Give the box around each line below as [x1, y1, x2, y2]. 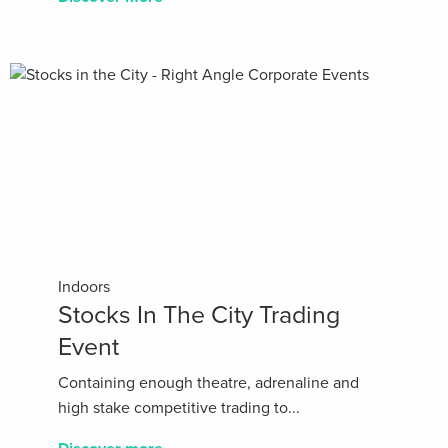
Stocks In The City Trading [58, 300, 340, 331]
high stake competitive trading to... [58, 398, 300, 419]
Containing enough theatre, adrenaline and [58, 373, 359, 394]
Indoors [58, 277, 110, 298]
